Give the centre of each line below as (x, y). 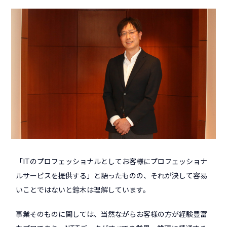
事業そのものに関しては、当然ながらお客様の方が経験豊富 (112, 214)
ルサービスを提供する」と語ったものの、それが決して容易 (112, 176)
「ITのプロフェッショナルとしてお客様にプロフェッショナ (112, 161)
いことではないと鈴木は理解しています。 (83, 190)
